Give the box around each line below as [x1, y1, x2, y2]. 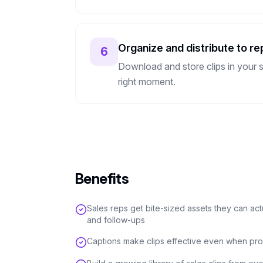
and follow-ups [87, 215, 145, 225]
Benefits [75, 170, 129, 187]
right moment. [118, 76, 176, 87]
